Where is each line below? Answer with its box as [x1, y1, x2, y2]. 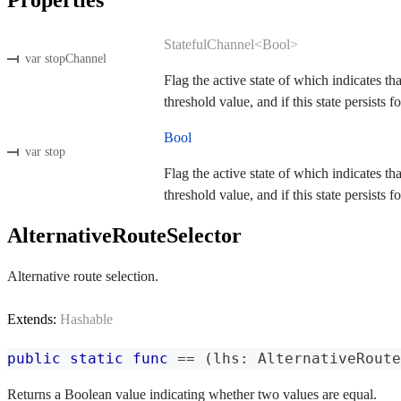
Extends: [7, 311, 60, 327]
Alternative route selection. [7, 268, 158, 284]
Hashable [60, 311, 113, 327]
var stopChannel [25, 52, 107, 66]
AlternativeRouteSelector [7, 223, 242, 247]
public [7, 349, 61, 367]
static [70, 349, 124, 367]
